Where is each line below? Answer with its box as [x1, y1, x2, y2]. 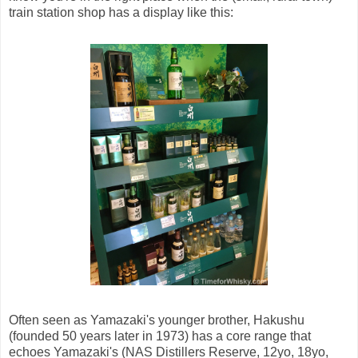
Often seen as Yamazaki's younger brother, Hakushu [9, 313, 304, 328]
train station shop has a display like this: [9, 6, 233, 20]
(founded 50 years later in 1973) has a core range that [9, 329, 311, 344]
